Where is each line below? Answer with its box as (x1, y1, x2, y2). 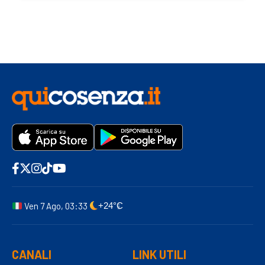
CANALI (12, 247, 51, 262)
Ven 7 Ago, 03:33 (24, 201, 88, 211)
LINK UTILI (132, 247, 186, 262)
